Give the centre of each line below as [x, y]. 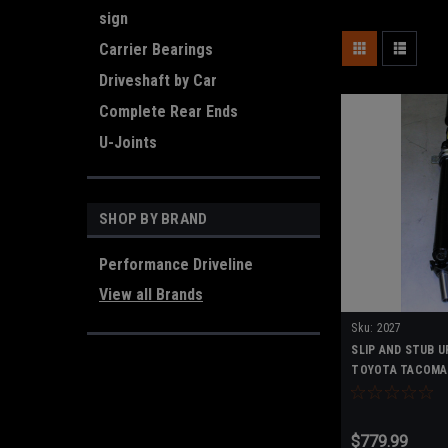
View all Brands [151, 294]
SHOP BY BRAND [153, 219]
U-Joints [128, 142]
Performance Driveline [176, 264]
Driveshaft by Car [158, 80]
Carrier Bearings [156, 49]
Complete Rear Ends [168, 111]
